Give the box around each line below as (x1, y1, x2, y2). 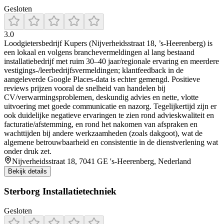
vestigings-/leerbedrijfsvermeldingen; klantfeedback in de (4, 66, 183, 75)
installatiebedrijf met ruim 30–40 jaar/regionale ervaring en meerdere (4, 57, 219, 66)
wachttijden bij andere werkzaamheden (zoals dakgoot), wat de (4, 129, 202, 138)
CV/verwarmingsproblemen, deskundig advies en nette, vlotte (4, 93, 198, 102)
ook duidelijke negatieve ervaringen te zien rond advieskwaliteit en (4, 111, 214, 120)
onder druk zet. (4, 147, 51, 156)
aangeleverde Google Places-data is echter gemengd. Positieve (4, 75, 200, 84)
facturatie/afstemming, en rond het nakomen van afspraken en (4, 120, 197, 129)
